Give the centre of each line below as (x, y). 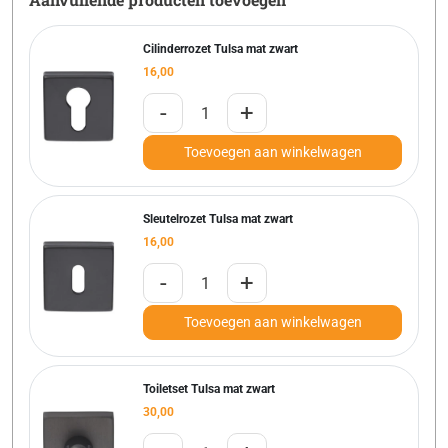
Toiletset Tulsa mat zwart (209, 389)
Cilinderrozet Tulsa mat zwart (220, 49)
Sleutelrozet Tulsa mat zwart (218, 219)
